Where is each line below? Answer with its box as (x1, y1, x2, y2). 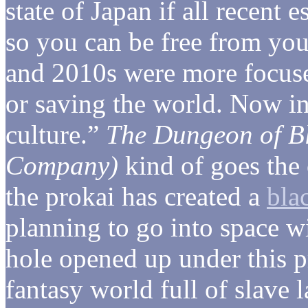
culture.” (5, 119, 106, 149)
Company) (5, 150, 118, 180)
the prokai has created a (5, 181, 267, 211)
